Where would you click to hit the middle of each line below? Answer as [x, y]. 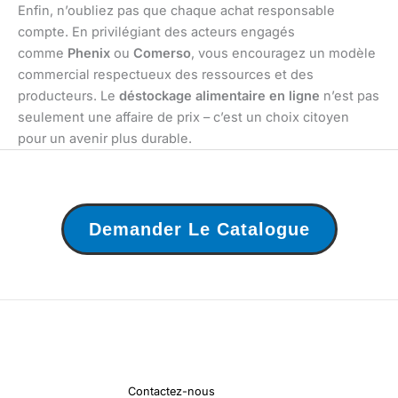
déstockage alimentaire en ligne [219, 96]
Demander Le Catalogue [199, 229]
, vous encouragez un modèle [283, 53]
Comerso [162, 53]
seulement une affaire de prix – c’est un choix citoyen [183, 117]
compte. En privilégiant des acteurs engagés [156, 32]
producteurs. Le [68, 96]
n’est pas [350, 96]
